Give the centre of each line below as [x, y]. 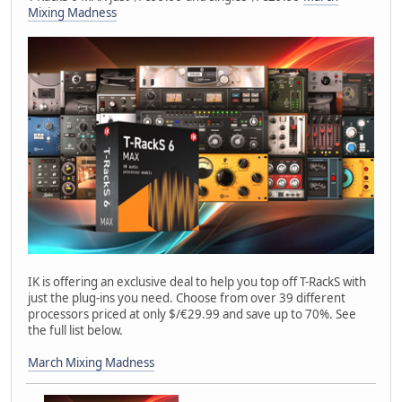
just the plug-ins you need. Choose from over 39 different [187, 298]
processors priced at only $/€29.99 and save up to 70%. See [192, 315]
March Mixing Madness [91, 363]
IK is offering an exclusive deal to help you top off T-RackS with [197, 282]
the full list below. [75, 331]
